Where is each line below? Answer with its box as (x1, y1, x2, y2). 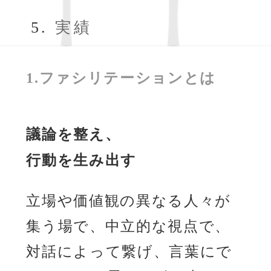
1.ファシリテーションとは (26, 70, 217, 86)
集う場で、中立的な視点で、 (26, 218, 231, 235)
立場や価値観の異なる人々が (26, 193, 232, 209)
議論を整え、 (26, 126, 121, 143)
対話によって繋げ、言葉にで (26, 244, 233, 260)
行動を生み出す (26, 152, 137, 169)
